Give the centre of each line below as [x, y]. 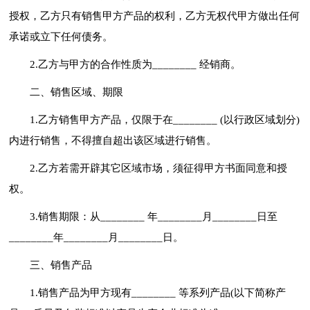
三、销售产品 [61, 265]
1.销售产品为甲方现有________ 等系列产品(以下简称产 [158, 292]
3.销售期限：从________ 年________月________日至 [154, 216]
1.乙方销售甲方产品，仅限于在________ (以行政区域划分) [165, 119]
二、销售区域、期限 [77, 92]
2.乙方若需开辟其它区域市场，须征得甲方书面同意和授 [159, 168]
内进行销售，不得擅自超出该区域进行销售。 [113, 140]
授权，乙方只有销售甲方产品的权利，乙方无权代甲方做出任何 [155, 16]
